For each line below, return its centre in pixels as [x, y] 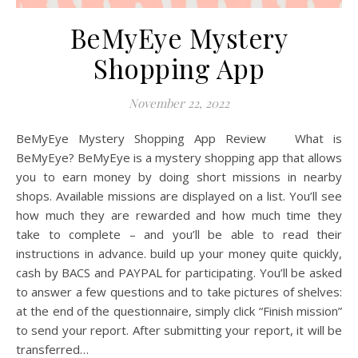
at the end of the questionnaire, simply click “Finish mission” [179, 311]
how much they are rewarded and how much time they [179, 215]
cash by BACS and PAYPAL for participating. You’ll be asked [179, 272]
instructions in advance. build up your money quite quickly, [179, 253]
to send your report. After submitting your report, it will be [179, 330]
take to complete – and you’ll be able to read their [179, 234]
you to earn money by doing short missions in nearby [179, 177]
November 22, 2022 [179, 103]
